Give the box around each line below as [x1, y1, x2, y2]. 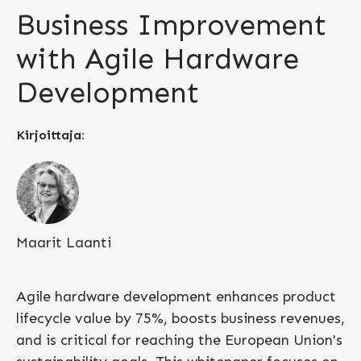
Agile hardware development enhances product [16, 287, 336, 305]
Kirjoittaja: [16, 127, 85, 143]
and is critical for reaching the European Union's [16, 330, 342, 349]
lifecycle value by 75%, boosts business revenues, [16, 309, 345, 327]
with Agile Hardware [16, 40, 299, 76]
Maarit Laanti [16, 233, 111, 251]
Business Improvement [16, 6, 326, 42]
